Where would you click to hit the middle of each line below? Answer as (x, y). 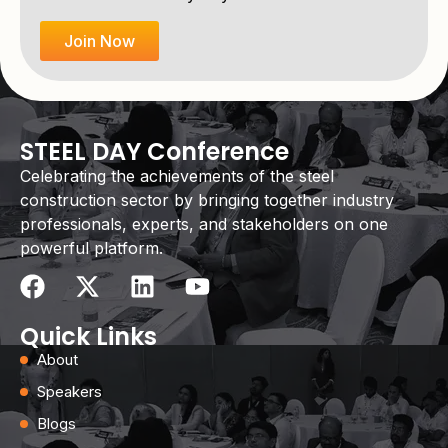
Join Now (99, 40)
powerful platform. (91, 247)
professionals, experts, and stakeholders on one (204, 223)
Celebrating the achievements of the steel (177, 175)
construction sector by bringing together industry (207, 199)
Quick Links (88, 337)
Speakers (69, 392)
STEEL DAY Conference (154, 151)
